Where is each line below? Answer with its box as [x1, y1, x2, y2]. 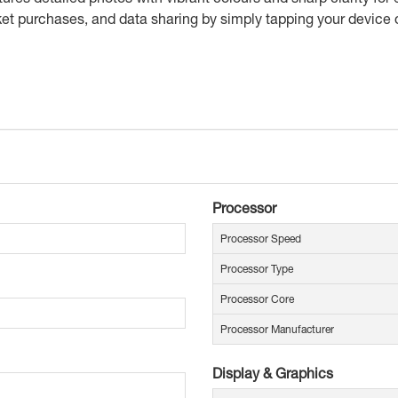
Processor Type [220, 262, 293, 276]
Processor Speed [220, 232, 301, 246]
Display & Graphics [212, 364, 333, 382]
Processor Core [220, 292, 294, 306]
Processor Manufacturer [220, 322, 334, 337]
